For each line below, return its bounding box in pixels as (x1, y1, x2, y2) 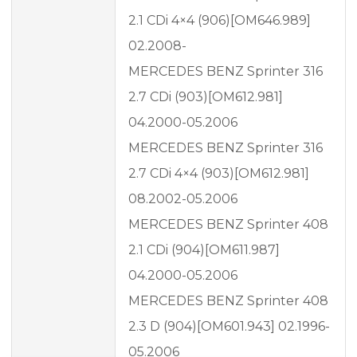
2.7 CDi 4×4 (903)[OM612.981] (128, 166, 309, 182)
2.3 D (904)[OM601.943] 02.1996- (128, 319, 330, 335)
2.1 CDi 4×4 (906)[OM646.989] (128, 13, 311, 29)
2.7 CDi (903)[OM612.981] (128, 89, 283, 105)
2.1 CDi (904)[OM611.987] (128, 242, 280, 258)
